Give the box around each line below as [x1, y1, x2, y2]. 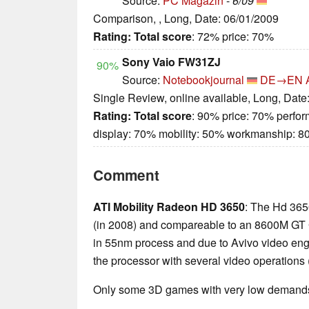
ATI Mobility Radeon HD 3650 [93, 199, 245, 215]
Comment [93, 165, 159, 186]
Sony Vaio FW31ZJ [122, 54, 221, 70]
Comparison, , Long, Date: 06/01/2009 [93, 10, 279, 27]
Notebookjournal [163, 72, 244, 88]
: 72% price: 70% [192, 28, 274, 45]
